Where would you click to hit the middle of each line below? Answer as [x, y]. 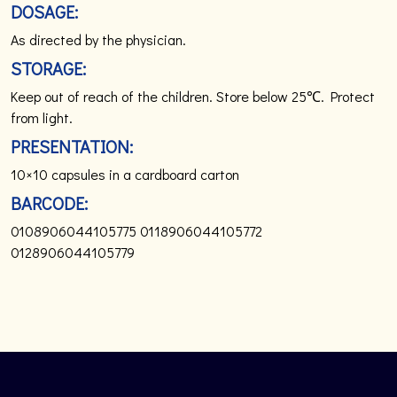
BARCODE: [49, 203]
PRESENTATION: [72, 146]
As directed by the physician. [98, 39]
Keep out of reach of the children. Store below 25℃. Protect [193, 96]
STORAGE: [48, 68]
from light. [42, 117]
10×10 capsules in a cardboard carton [125, 174]
